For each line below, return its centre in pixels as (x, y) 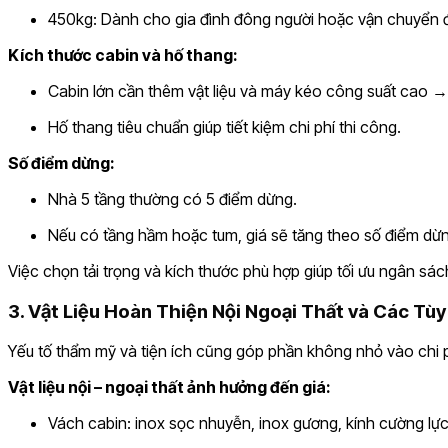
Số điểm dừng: (61, 162)
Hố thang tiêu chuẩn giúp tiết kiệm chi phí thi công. (224, 126)
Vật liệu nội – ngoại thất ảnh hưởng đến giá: (169, 387)
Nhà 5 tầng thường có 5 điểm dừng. (172, 198)
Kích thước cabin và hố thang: (123, 54)
